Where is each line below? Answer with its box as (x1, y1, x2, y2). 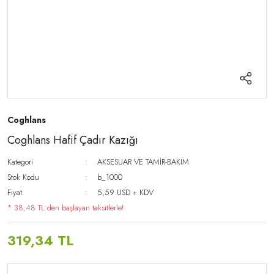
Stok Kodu (7, 171, 39, 183)
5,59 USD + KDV (97, 187, 154, 199)
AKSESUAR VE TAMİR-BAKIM (97, 156, 190, 168)
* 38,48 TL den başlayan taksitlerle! (7, 202, 124, 214)
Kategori (7, 156, 33, 168)
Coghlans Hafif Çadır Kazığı (7, 132, 138, 149)
